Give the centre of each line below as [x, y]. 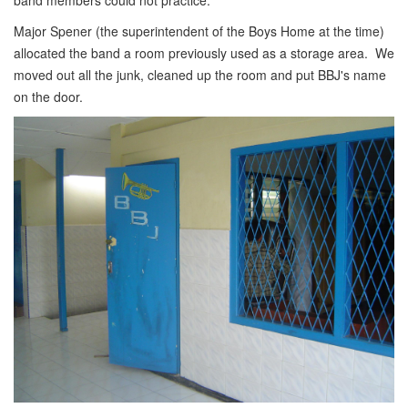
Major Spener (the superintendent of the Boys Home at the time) [199, 31]
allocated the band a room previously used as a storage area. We [204, 53]
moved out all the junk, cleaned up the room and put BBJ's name [200, 75]
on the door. [48, 97]
